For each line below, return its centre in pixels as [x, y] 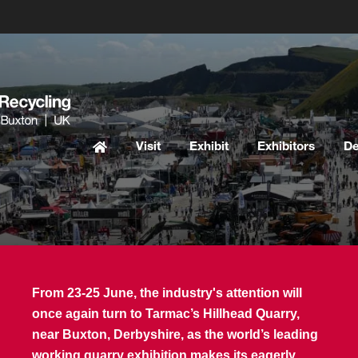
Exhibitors [286, 147]
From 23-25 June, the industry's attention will [167, 293]
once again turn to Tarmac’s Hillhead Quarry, [165, 314]
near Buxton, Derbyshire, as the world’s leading [175, 334]
